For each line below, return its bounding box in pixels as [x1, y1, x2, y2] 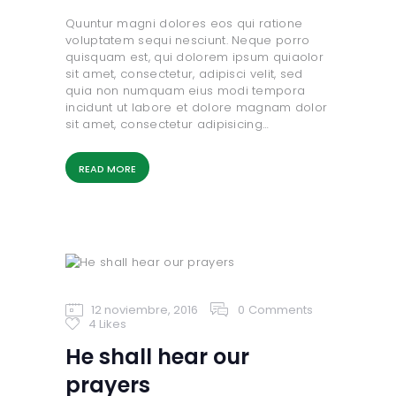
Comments [247, 301, 313, 318]
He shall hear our [65, 341, 249, 371]
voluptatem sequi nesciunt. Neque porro [65, 31, 310, 49]
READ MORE [79, 161, 136, 176]
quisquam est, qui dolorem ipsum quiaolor [65, 48, 324, 65]
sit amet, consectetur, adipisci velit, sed [65, 65, 303, 82]
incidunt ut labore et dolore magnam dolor [65, 98, 328, 116]
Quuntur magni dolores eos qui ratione [65, 14, 303, 32]
